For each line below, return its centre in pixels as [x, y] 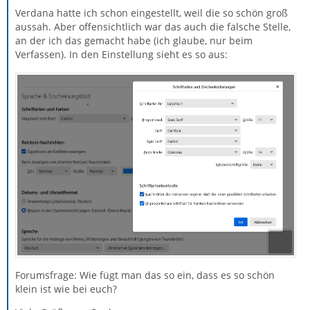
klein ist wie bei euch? [66, 289]
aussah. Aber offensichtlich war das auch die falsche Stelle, [153, 27]
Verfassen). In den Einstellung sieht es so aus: [121, 55]
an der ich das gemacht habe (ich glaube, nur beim [134, 41]
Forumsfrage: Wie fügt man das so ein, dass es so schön [145, 275]
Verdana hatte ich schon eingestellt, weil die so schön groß [152, 13]
